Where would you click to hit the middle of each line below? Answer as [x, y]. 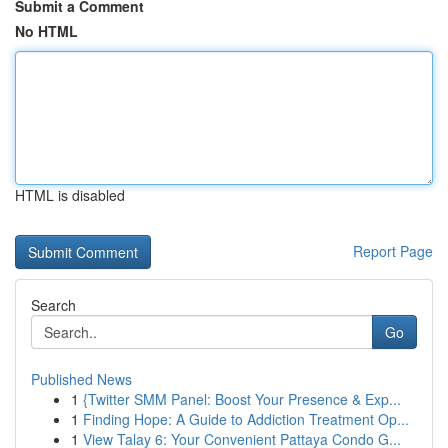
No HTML [46, 31]
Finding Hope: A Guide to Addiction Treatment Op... [246, 419]
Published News [81, 379]
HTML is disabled [70, 195]
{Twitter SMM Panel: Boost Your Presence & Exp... [242, 399]
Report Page [393, 251]
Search [53, 305]
